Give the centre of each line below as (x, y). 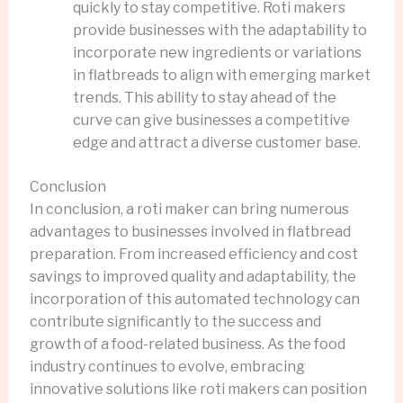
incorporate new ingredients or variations (217, 52)
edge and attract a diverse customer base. (216, 142)
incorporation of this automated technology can (194, 299)
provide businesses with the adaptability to (219, 30)
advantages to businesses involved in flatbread (190, 231)
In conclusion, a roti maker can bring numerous (189, 209)
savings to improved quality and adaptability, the (193, 276)
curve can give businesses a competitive (211, 120)
